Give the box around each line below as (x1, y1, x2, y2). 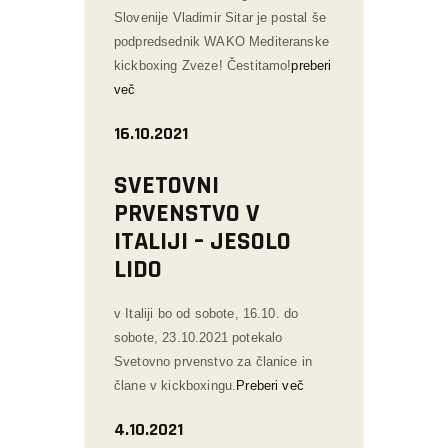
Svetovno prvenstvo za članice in (114, 353, 313, 369)
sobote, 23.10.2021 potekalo (114, 329, 283, 345)
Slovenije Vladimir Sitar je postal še (114, 9, 326, 25)
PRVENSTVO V (114, 196, 260, 230)
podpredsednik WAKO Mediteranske (114, 33, 329, 49)
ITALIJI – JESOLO (114, 224, 291, 258)
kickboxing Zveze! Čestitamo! (114, 57, 292, 73)
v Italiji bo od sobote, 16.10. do (114, 305, 299, 321)
